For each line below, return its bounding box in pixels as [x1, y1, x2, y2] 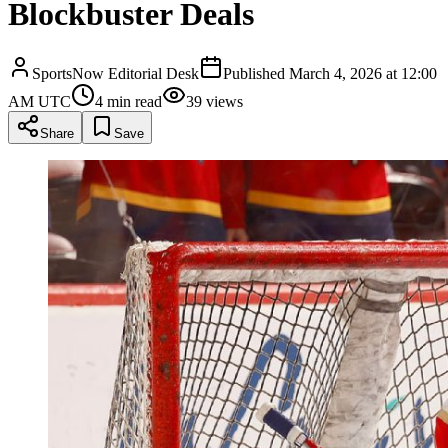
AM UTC [8, 92, 71, 110]
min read [103, 92, 162, 110]
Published [223, 64, 289, 82]
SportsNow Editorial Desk [32, 64, 199, 82]
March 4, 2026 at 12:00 [289, 64, 437, 82]
